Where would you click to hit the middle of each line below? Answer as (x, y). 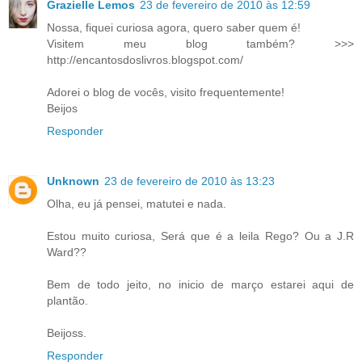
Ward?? (67, 253)
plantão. (67, 301)
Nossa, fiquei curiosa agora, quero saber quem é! (174, 28)
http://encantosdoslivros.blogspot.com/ (145, 60)
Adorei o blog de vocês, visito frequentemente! (166, 93)
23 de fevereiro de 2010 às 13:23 (189, 181)
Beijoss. (67, 333)
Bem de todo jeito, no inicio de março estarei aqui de (200, 285)
